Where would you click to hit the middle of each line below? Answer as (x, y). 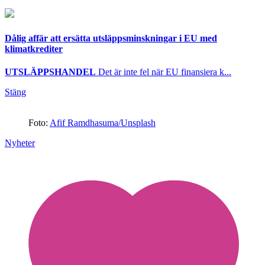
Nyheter (20, 143)
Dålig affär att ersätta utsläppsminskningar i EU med (111, 38)
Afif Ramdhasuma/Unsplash (103, 122)
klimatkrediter (34, 49)
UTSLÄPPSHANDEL (50, 72)
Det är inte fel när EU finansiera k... (164, 72)
